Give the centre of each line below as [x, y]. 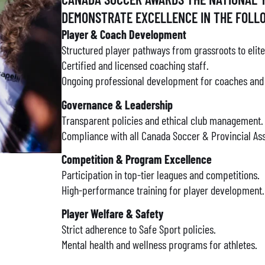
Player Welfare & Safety [112, 214]
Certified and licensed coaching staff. [135, 65]
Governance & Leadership [117, 104]
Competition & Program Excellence [137, 159]
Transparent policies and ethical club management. [162, 120]
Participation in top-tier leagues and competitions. [161, 174]
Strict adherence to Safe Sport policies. [139, 229]
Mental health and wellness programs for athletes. [159, 245]
